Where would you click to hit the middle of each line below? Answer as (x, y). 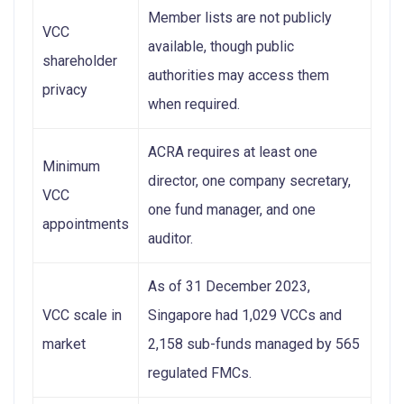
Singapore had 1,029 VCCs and (245, 315)
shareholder (80, 60)
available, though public (221, 46)
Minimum (71, 166)
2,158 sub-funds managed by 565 (254, 344)
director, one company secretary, (249, 180)
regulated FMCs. (200, 372)
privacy (65, 89)
